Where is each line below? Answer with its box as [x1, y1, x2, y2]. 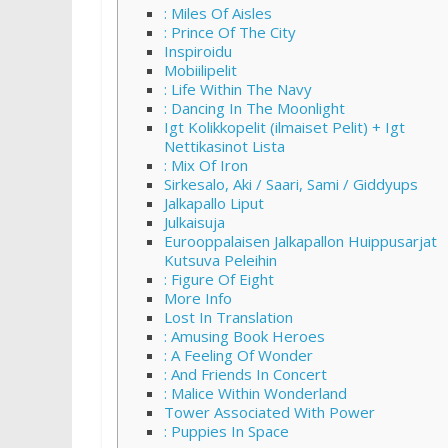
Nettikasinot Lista [164, 136, 285, 156]
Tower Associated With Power [164, 402, 375, 422]
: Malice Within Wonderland [164, 383, 347, 403]
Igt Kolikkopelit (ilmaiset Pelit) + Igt [164, 117, 405, 137]
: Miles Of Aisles [164, 3, 272, 23]
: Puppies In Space [164, 421, 289, 441]
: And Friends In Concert [164, 364, 327, 384]
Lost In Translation [164, 307, 293, 327]
